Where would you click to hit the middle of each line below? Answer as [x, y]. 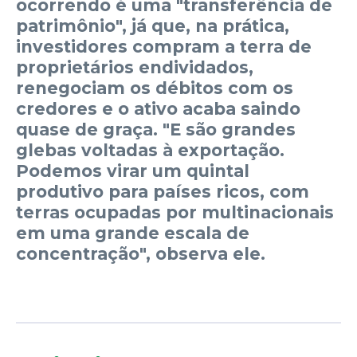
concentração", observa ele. [141, 253]
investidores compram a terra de [164, 46]
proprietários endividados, [135, 67]
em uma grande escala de [133, 233]
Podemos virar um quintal [133, 171]
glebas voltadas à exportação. [150, 150]
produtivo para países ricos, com [163, 191]
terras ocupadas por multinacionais [175, 212]
